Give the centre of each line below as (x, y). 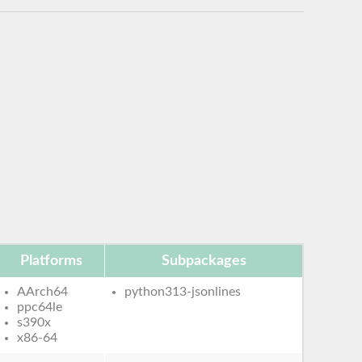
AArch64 (43, 291)
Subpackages (204, 261)
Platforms (51, 261)
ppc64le (40, 307)
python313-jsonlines (183, 291)
